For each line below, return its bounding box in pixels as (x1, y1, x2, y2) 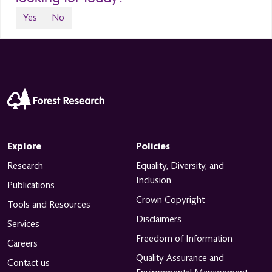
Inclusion (136, 174, 171, 186)
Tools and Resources (7, 199, 90, 210)
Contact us (7, 257, 50, 268)
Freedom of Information (136, 233, 233, 244)
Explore (7, 140, 41, 152)
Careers (7, 237, 38, 249)
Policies (136, 140, 170, 152)
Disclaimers (136, 213, 182, 225)
